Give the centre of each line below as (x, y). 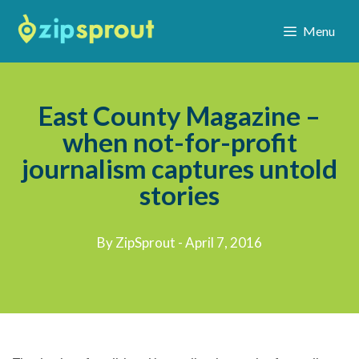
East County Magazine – (179, 115)
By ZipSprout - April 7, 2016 (179, 242)
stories (179, 195)
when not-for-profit (179, 142)
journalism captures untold (179, 168)
